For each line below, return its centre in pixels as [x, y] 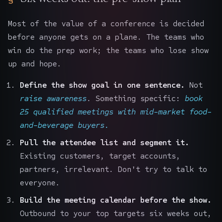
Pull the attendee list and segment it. [105, 142]
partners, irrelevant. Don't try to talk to [113, 169]
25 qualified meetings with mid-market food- [116, 111]
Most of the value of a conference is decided [106, 23]
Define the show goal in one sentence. [102, 85]
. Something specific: [136, 98]
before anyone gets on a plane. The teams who [106, 37]
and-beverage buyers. [64, 125]
